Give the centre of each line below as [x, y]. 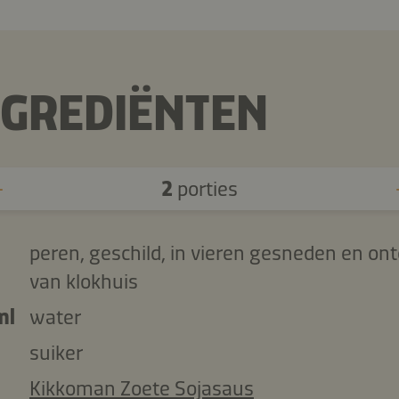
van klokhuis [83, 281]
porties [205, 188]
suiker [56, 352]
